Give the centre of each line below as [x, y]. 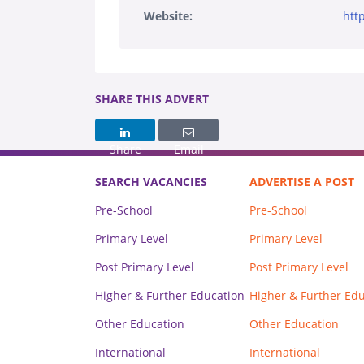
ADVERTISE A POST [302, 181]
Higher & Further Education [170, 295]
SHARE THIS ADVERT [152, 98]
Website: [168, 15]
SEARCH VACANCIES [151, 181]
